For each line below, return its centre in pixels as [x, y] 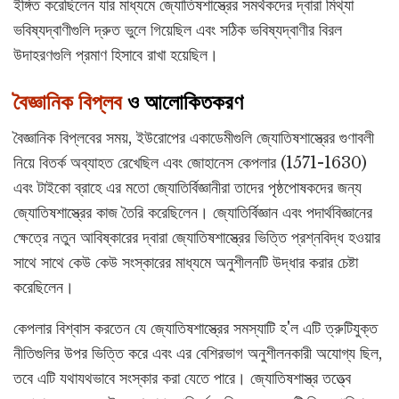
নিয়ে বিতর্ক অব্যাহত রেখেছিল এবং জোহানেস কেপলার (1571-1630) [190, 163]
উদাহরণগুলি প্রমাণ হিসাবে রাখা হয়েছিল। [116, 55]
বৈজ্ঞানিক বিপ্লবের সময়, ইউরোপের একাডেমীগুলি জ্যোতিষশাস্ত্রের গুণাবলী [194, 138]
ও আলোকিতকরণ [183, 102]
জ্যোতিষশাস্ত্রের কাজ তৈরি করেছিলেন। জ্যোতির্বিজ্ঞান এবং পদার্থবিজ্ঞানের [193, 213]
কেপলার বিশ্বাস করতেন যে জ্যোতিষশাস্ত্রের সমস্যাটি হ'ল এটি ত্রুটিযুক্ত [195, 329]
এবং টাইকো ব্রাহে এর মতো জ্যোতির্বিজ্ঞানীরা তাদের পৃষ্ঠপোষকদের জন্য [187, 188]
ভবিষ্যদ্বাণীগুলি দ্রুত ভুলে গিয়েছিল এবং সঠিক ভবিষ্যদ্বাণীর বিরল [178, 30]
